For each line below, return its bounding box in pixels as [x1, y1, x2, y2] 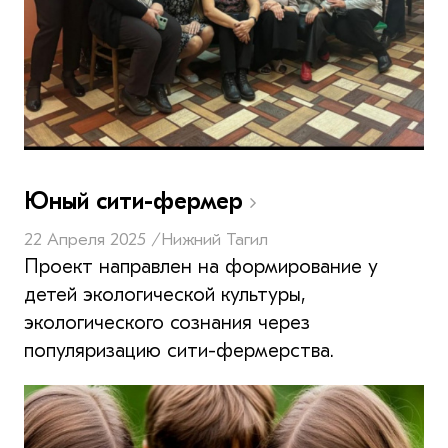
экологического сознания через [24, 310, 310, 334]
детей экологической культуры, [24, 282, 306, 306]
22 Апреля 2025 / [24, 228, 161, 250]
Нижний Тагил [161, 228, 268, 250]
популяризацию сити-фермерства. [24, 338, 334, 362]
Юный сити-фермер [24, 186, 250, 215]
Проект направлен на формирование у [24, 254, 378, 278]
